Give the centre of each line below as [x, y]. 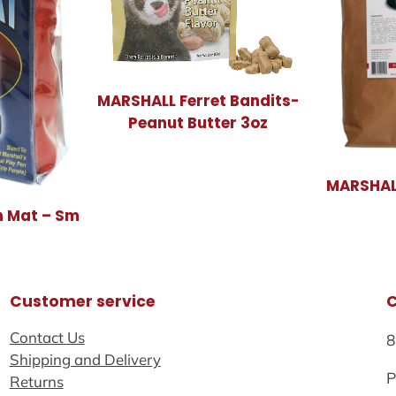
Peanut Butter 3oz [198, 122]
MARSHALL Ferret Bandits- [198, 100]
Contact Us [47, 337]
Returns [36, 381]
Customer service [82, 302]
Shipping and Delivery [85, 359]
